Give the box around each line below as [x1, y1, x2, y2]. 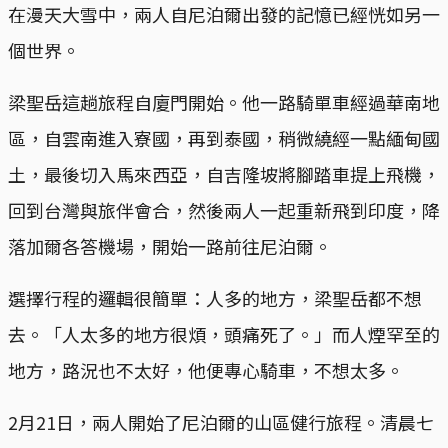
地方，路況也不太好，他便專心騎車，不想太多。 [8, 357, 404, 384]
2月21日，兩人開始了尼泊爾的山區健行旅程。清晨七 [8, 409, 434, 436]
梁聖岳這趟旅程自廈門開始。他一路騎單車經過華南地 [8, 89, 440, 116]
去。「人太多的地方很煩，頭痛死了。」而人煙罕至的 [8, 321, 440, 348]
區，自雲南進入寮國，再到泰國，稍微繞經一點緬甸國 [8, 125, 440, 152]
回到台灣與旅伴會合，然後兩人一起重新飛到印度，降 [8, 197, 440, 224]
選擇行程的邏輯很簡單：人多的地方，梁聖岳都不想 [8, 285, 422, 312]
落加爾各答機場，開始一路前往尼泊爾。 [8, 233, 332, 260]
